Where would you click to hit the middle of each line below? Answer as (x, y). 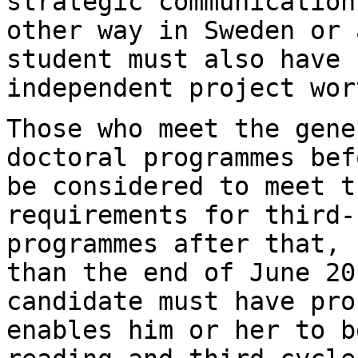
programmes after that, (181, 243)
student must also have (181, 59)
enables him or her (151, 330)
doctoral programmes (158, 157)
